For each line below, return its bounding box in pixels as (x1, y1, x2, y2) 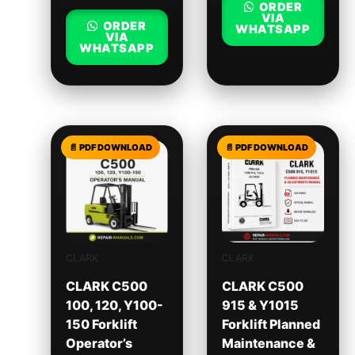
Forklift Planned (221, 315, 320, 332)
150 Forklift (65, 315, 137, 332)
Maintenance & (221, 334, 315, 351)
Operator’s (65, 334, 132, 351)
